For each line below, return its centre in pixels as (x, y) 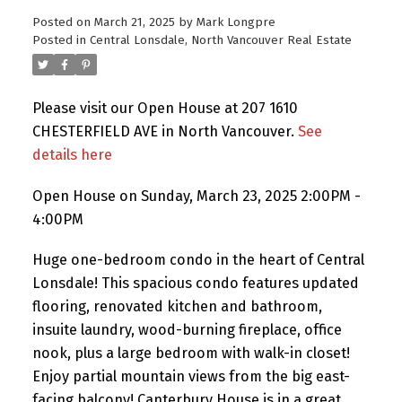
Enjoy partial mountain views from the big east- (191, 377)
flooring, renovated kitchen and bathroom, (177, 307)
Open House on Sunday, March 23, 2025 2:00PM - (196, 196)
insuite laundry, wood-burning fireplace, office (187, 330)
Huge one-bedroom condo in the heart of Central (198, 260)
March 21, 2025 (134, 22)
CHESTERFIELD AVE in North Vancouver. (165, 131)
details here (72, 154)
